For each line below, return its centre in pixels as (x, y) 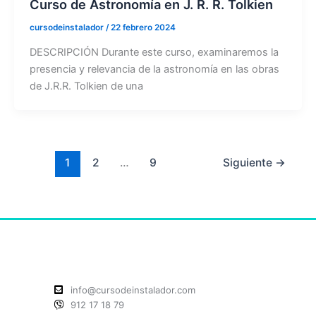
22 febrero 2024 (143, 27)
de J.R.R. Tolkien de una (86, 86)
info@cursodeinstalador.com (133, 290)
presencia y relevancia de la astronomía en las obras (154, 69)
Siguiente (249, 163)
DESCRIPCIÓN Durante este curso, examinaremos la (154, 53)
